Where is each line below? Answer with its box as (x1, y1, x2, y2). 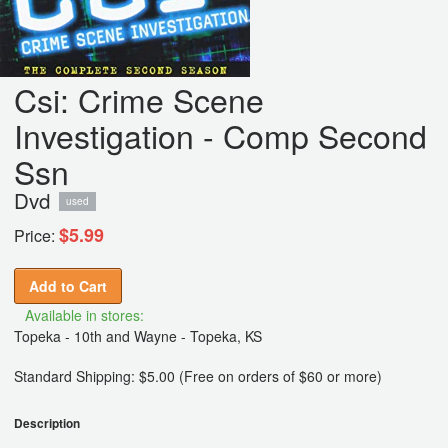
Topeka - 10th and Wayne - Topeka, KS (14, 326, 262, 347)
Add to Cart (29, 276, 107, 297)
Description (14, 415, 80, 433)
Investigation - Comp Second (14, 112, 427, 159)
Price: (14, 224, 55, 248)
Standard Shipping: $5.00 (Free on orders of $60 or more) (14, 366, 382, 387)
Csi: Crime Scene (14, 76, 264, 123)
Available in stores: (25, 305, 144, 326)
